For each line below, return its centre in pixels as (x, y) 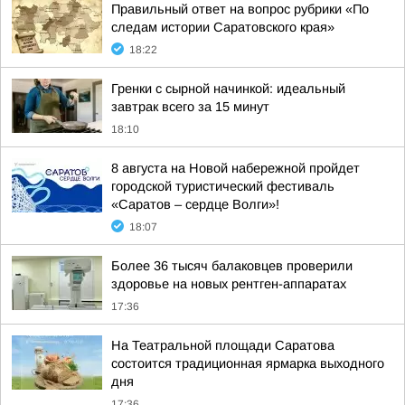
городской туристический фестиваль (223, 186)
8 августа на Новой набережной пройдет (235, 168)
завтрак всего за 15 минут (190, 107)
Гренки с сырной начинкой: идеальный (228, 89)
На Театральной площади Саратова (223, 345)
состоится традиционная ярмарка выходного (248, 363)
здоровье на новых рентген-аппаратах (229, 284)
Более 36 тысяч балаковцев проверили (232, 266)
